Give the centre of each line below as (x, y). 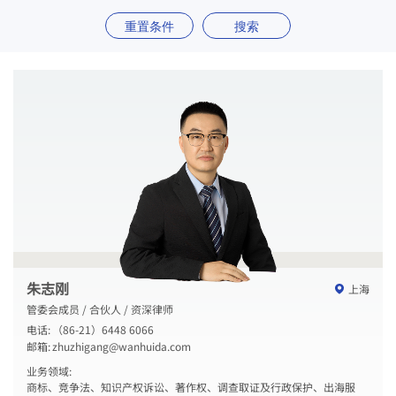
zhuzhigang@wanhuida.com (122, 346)
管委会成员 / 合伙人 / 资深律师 (100, 308)
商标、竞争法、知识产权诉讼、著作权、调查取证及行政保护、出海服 (191, 386)
